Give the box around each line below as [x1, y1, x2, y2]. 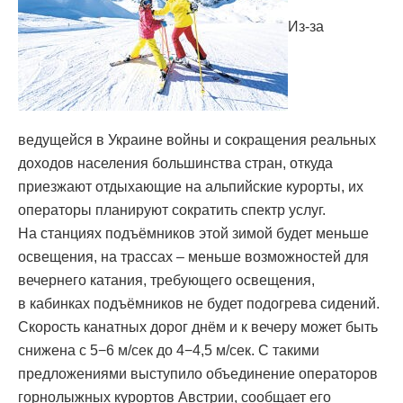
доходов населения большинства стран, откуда [18, 156, 333, 172]
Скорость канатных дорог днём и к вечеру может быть [18, 319, 378, 336]
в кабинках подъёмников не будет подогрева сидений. [18, 296, 380, 312]
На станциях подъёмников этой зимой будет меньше [18, 226, 369, 242]
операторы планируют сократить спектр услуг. [18, 202, 326, 219]
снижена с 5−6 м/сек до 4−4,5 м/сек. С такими [18, 343, 319, 359]
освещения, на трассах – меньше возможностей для [18, 249, 369, 265]
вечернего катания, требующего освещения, [18, 273, 315, 289]
